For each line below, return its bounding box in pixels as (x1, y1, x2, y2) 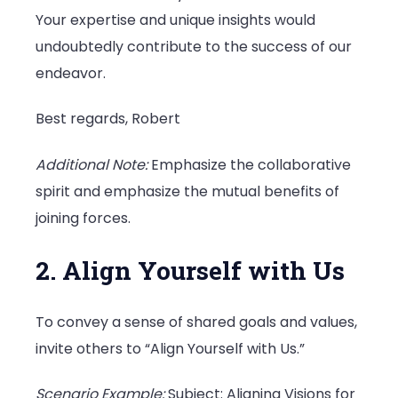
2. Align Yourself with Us (36, 254, 345, 288)
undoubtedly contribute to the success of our (36, 36, 352, 58)
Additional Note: (36, 154, 147, 175)
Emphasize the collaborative (147, 154, 351, 175)
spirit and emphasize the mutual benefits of (36, 180, 339, 202)
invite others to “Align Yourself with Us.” (36, 338, 305, 360)
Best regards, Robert (36, 108, 180, 130)
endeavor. (36, 63, 106, 84)
